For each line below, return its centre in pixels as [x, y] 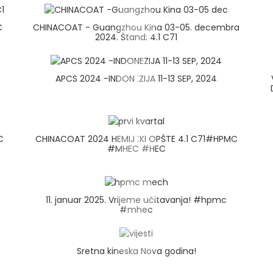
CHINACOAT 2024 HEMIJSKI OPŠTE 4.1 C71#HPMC [136, 139]
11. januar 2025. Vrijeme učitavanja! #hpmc [136, 200]
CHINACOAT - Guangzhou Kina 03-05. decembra [136, 27]
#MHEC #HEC [136, 149]
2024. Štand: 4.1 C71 [136, 37]
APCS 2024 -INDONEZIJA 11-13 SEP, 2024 [136, 78]
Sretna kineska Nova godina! [136, 251]
